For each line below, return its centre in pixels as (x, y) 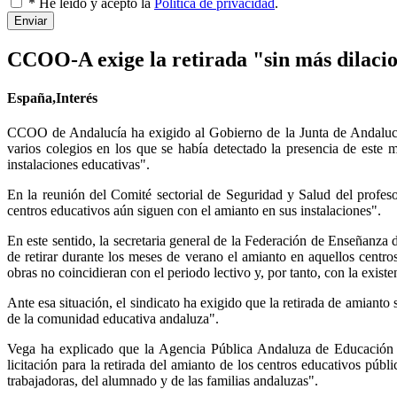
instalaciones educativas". (78, 165)
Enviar (31, 20)
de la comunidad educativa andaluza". (113, 319)
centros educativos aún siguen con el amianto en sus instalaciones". (196, 211)
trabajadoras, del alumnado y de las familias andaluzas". (163, 381)
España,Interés (52, 97)
